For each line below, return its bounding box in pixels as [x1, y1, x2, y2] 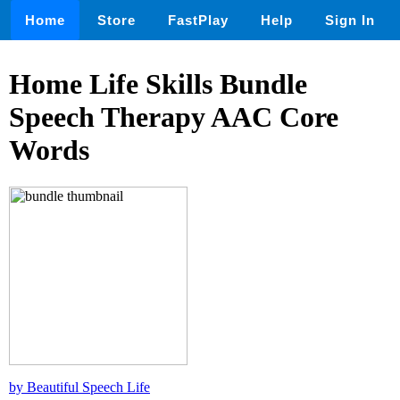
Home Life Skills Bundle [9, 68, 307, 101]
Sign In [325, 12, 375, 28]
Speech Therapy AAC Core [9, 101, 338, 134]
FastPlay [168, 12, 229, 28]
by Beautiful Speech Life [9, 379, 150, 395]
